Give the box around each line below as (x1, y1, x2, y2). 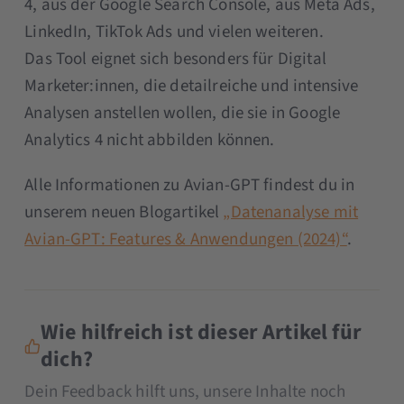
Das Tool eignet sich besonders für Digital (24, 47, 326, 72)
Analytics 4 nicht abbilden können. (24, 128, 275, 153)
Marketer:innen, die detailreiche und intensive (24, 74, 359, 99)
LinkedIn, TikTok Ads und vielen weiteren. (24, 20, 324, 45)
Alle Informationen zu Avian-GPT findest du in (24, 173, 355, 198)
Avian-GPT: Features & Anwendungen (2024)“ (24, 227, 347, 252)
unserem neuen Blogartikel (24, 200, 224, 225)
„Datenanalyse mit (223, 200, 359, 225)
